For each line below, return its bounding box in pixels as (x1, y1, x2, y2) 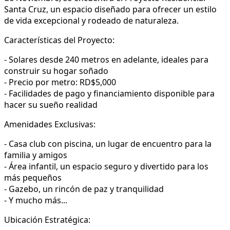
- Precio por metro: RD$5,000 (4, 76, 116, 88)
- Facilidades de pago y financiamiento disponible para (4, 87, 215, 99)
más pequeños (4, 171, 62, 183)
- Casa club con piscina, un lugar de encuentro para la (4, 138, 212, 149)
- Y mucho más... (4, 194, 67, 206)
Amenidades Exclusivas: (4, 118, 95, 130)
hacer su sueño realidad (4, 99, 98, 110)
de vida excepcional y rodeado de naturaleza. (4, 14, 179, 26)
